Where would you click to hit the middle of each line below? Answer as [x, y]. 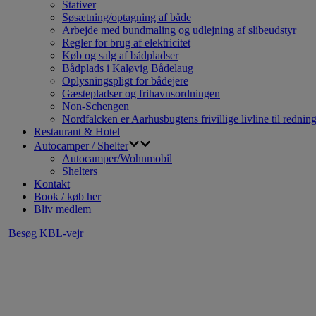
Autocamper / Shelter [81, 146]
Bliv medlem [62, 209]
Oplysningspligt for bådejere [125, 81]
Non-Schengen [96, 107]
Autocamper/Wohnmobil [117, 159]
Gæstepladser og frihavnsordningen [141, 94]
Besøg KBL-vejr [44, 233]
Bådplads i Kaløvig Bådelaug [128, 68]
